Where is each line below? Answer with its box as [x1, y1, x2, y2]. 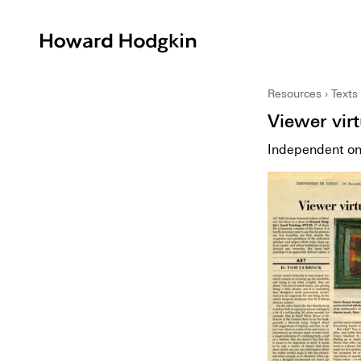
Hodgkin [198, 52, 250, 67]
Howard [198, 32, 247, 48]
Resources [268, 86, 322, 100]
